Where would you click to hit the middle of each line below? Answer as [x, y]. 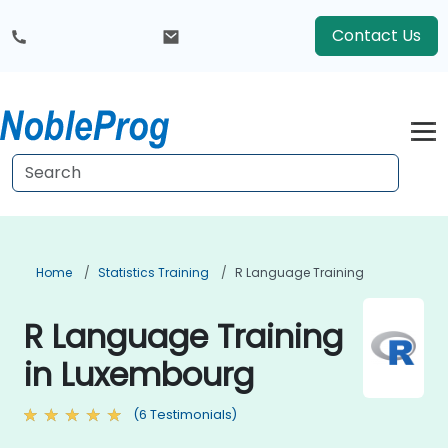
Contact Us [376, 35]
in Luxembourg [139, 374]
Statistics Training [153, 272]
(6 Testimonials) [185, 414]
